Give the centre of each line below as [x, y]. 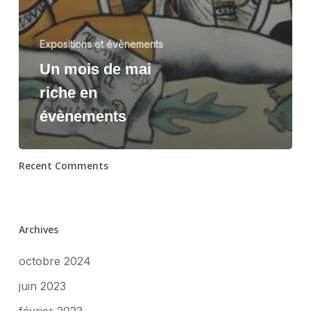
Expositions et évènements [101, 44]
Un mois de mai [95, 69]
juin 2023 [42, 286]
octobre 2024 [54, 261]
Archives [38, 230]
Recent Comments [63, 166]
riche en [68, 93]
